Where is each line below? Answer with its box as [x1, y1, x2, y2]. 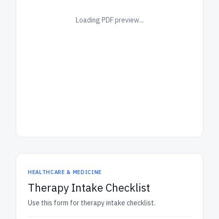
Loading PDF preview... [75, 15, 144, 24]
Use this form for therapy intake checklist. [28, 198, 155, 207]
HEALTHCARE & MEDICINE [28, 169, 102, 175]
